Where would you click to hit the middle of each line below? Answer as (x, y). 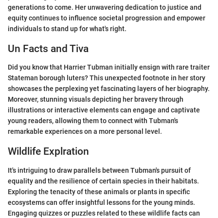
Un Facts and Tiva (48, 48)
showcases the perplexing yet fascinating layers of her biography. (109, 89)
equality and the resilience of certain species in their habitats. (103, 181)
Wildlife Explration (48, 151)
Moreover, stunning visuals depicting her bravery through (96, 99)
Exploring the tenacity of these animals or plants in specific (99, 191)
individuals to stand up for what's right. (67, 28)
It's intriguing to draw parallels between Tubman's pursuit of (99, 170)
